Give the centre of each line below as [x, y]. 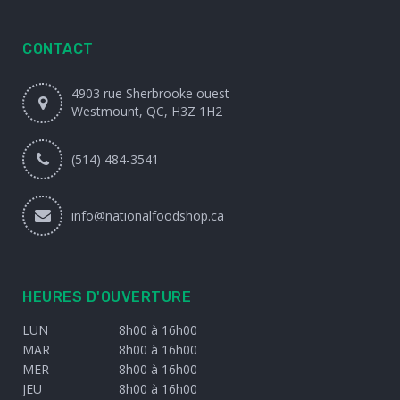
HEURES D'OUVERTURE [107, 296]
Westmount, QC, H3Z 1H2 [147, 111]
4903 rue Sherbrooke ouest [150, 93]
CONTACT [58, 48]
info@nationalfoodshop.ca [148, 215]
